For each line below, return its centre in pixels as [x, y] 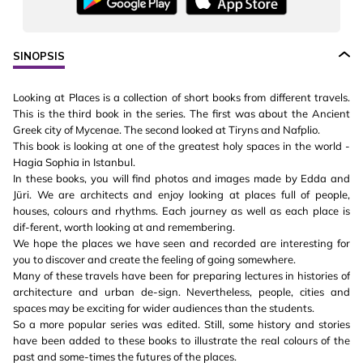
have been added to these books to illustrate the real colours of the [181, 341]
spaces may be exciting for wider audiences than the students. [164, 308]
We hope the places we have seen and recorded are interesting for [181, 243]
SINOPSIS [39, 56]
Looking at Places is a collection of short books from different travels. [181, 98]
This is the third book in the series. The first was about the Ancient [181, 114]
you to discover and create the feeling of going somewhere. [154, 260]
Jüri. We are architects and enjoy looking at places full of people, [181, 195]
